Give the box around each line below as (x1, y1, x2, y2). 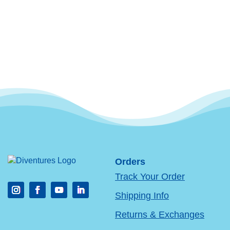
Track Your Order (115, 171, 185, 182)
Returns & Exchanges (115, 209, 204, 220)
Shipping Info (115, 190, 169, 201)
